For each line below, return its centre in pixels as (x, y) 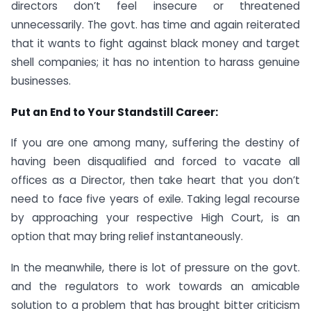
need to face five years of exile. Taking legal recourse (155, 199)
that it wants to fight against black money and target (155, 43)
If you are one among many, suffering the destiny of (155, 143)
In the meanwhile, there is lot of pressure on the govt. (155, 268)
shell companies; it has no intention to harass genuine (155, 62)
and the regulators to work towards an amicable (155, 287)
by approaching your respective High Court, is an (155, 218)
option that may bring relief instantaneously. (127, 237)
